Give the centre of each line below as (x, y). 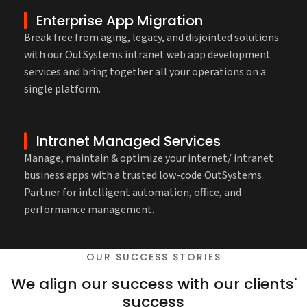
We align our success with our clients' (153, 284)
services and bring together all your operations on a (145, 72)
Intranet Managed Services (128, 142)
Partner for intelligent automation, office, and (133, 193)
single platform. (62, 89)
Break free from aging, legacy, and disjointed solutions (151, 38)
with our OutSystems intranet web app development (147, 55)
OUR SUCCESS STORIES (153, 257)
